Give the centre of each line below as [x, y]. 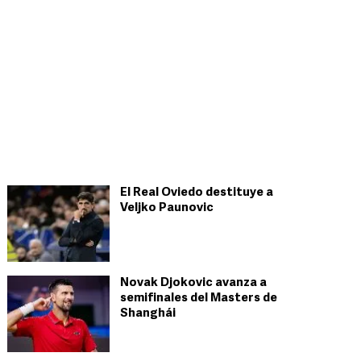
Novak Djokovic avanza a [193, 283]
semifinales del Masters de [199, 299]
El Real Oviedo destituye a [197, 193]
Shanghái [148, 314]
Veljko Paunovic [167, 208]
